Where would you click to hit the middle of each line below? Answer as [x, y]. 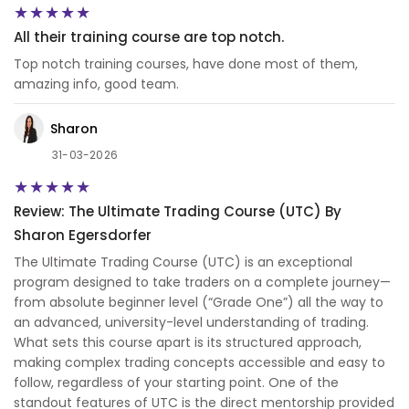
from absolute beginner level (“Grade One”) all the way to [199, 303]
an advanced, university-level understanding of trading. [191, 323]
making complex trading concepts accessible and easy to [199, 363]
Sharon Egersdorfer [83, 236]
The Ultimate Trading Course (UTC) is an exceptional [183, 262]
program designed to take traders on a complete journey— [202, 283]
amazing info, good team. [96, 84]
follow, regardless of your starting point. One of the [176, 383]
